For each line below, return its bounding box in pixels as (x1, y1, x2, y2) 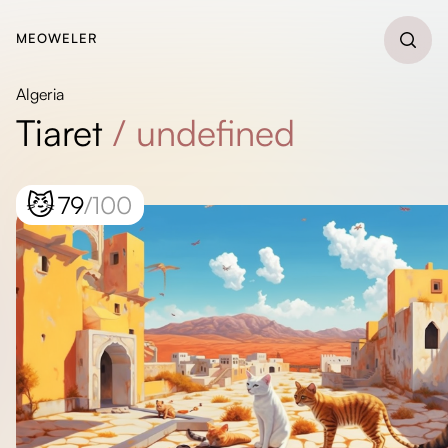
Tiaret (16, 110, 103, 155)
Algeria (16, 84, 64, 104)
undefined (136, 110, 295, 155)
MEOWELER (16, 30, 98, 46)
